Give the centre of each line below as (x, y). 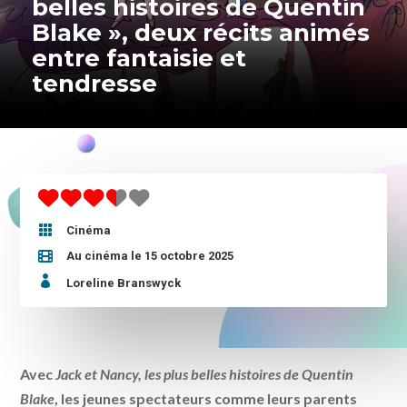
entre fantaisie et (139, 58)
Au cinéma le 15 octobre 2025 (150, 256)
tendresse (94, 83)
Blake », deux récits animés (201, 32)
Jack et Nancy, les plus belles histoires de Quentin (205, 374)
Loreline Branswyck (124, 283)
